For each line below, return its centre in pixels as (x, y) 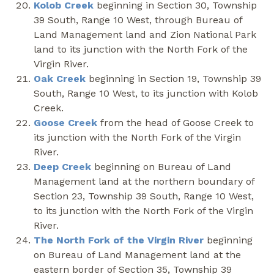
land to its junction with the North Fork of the (141, 49)
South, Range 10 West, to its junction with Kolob (146, 93)
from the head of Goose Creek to (176, 122)
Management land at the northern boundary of (144, 181)
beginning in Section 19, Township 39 (173, 78)
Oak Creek (60, 78)
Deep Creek (62, 166)
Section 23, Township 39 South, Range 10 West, (144, 196)
